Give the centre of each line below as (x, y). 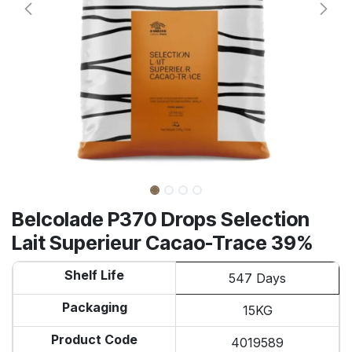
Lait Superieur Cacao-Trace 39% (163, 243)
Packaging (94, 307)
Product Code (94, 339)
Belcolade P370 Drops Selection (161, 219)
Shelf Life (94, 275)
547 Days (257, 278)
